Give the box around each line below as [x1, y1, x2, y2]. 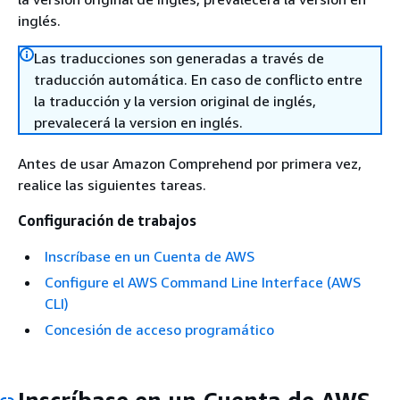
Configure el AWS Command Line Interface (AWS [45, 273, 361, 291]
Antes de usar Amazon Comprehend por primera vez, [18, 154, 362, 172]
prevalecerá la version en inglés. [34, 113, 243, 131]
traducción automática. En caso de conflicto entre [34, 71, 362, 88]
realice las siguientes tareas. [18, 176, 206, 194]
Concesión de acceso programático [45, 321, 274, 338]
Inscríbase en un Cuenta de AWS [45, 247, 254, 265]
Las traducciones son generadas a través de [34, 49, 324, 67]
